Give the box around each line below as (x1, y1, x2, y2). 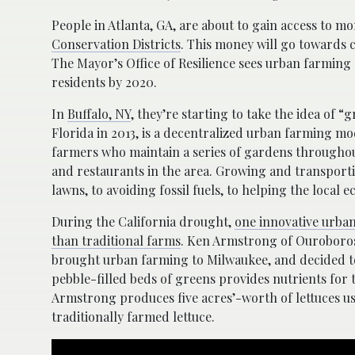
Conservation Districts (52, 35, 181, 52)
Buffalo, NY (67, 105, 131, 122)
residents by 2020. (52, 73, 157, 90)
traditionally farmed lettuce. (52, 307, 215, 325)
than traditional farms (52, 231, 181, 249)
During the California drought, (52, 212, 235, 230)
